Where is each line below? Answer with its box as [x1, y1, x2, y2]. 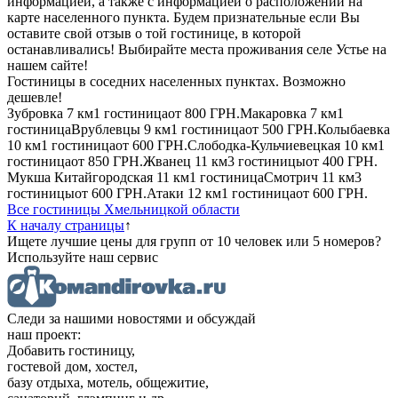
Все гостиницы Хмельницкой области [7, 201, 240, 217]
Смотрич [264, 169, 318, 185]
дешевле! [7, 89, 62, 105]
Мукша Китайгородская [7, 169, 153, 185]
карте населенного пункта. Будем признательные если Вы [7, 9, 360, 25]
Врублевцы [71, 121, 140, 137]
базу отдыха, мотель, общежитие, [7, 374, 209, 390]
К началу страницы [7, 217, 124, 233]
